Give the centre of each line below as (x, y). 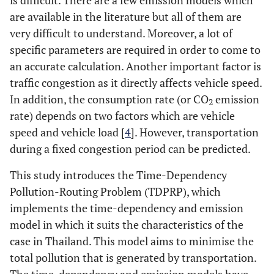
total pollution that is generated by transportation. (133, 257)
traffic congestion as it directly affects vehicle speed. (136, 83)
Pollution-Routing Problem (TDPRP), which (115, 191)
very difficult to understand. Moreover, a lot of (121, 33)
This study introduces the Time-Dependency (118, 175)
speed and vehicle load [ (67, 132)
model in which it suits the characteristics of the (127, 224)
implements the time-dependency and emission (127, 208)
